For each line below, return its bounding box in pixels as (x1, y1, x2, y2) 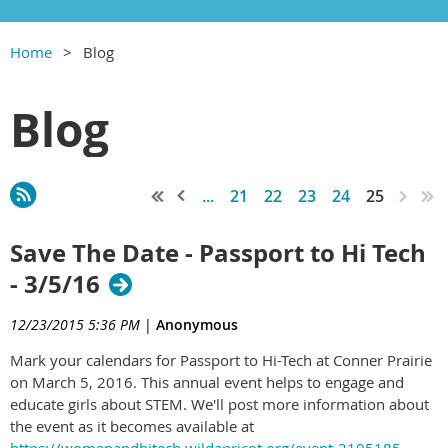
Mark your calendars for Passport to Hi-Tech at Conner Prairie (10, 350, 432, 371)
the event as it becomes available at (10, 416, 254, 437)
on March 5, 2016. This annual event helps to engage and (10, 372, 404, 393)
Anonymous (156, 315, 238, 335)
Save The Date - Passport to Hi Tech (10, 236, 426, 271)
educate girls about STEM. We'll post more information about (10, 394, 429, 415)
